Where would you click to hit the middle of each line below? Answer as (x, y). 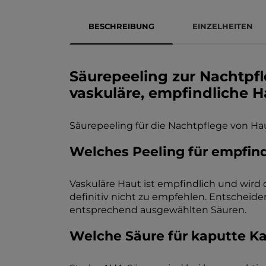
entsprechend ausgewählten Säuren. (158, 210)
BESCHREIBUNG (121, 26)
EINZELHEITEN (223, 26)
